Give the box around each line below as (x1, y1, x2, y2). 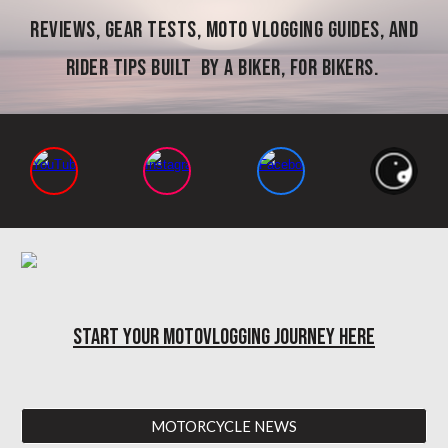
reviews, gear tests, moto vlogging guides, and (30, 17, 418, 44)
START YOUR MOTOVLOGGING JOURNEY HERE (73, 324, 375, 351)
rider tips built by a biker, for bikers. (65, 55, 383, 82)
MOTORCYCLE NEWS (151, 417, 297, 435)
